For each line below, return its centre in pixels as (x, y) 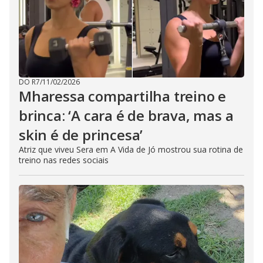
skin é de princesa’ (81, 135)
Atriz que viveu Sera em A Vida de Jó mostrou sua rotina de (131, 150)
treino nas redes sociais (64, 160)
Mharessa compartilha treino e (123, 96)
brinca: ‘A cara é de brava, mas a (126, 116)
